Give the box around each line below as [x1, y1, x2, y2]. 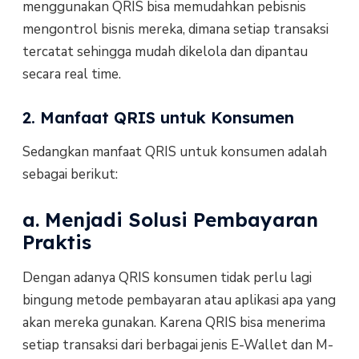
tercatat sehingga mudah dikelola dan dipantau [22, 42, 308, 61]
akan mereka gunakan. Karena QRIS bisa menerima [22, 313, 325, 333]
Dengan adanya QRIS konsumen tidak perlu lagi [22, 268, 312, 288]
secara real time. [22, 64, 121, 83]
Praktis [22, 230, 91, 255]
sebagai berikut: [22, 165, 118, 184]
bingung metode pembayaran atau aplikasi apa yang [22, 291, 336, 310]
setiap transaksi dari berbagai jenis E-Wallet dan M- [22, 336, 333, 355]
